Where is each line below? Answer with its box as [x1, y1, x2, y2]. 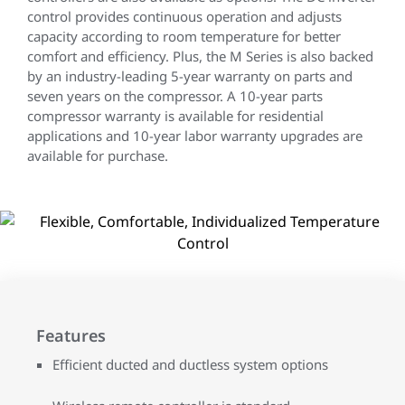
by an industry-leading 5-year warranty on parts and [27, 67, 353, 85]
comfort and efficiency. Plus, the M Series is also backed [27, 47, 373, 65]
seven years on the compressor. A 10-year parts [27, 87, 323, 105]
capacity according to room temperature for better [27, 27, 341, 45]
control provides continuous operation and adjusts [27, 7, 342, 25]
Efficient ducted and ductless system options [52, 355, 328, 373]
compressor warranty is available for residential [27, 107, 324, 125]
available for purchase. [27, 146, 168, 165]
